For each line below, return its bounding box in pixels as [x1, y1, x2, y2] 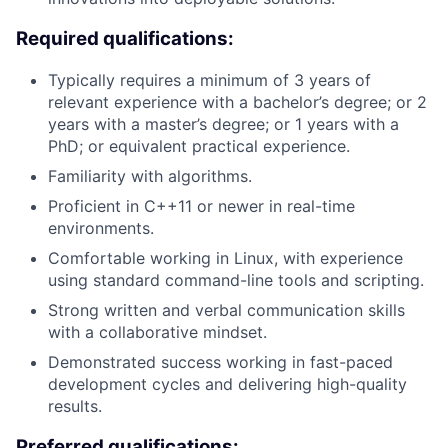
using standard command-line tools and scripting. [48, 269, 424, 290]
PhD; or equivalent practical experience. [48, 135, 350, 156]
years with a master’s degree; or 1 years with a [48, 113, 399, 134]
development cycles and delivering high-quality [48, 373, 407, 394]
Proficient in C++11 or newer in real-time [48, 195, 355, 216]
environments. [48, 217, 154, 238]
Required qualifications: [16, 27, 234, 51]
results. [48, 395, 102, 416]
